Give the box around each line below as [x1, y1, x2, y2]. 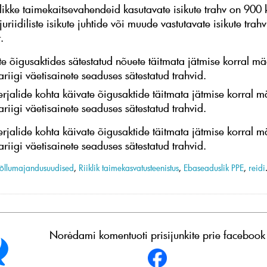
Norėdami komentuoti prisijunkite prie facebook [49, 228, 265, 243]
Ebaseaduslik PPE [184, 162, 244, 173]
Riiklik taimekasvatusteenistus [79, 162, 179, 173]
